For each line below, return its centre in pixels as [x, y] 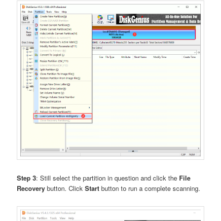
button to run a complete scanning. [150, 188]
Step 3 [27, 178]
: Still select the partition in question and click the [108, 178]
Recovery [31, 188]
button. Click [65, 188]
